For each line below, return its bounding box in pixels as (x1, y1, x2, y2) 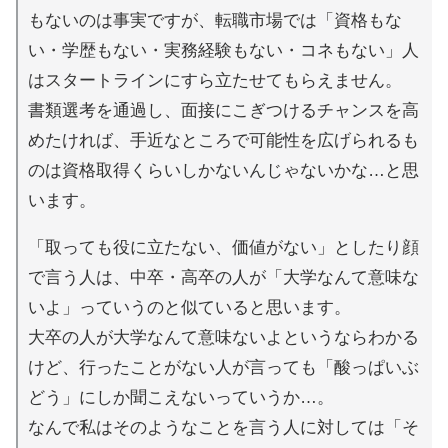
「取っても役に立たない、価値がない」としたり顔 (28, 237, 420, 257)
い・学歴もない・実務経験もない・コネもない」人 (28, 40, 420, 60)
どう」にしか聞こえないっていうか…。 (28, 387, 335, 407)
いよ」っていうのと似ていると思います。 (28, 297, 352, 317)
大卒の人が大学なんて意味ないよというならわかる (28, 327, 420, 347)
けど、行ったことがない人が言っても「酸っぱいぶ (28, 357, 420, 377)
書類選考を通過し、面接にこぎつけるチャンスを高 (28, 100, 420, 120)
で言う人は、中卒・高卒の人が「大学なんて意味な (28, 267, 420, 287)
